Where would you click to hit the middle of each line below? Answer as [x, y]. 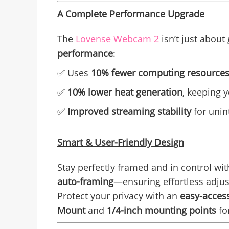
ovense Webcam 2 [120, 39]
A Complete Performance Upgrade [131, 14]
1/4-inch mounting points [162, 210]
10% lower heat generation [125, 92]
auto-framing [85, 182]
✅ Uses [74, 73]
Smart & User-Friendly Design [121, 142]
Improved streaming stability [129, 112]
